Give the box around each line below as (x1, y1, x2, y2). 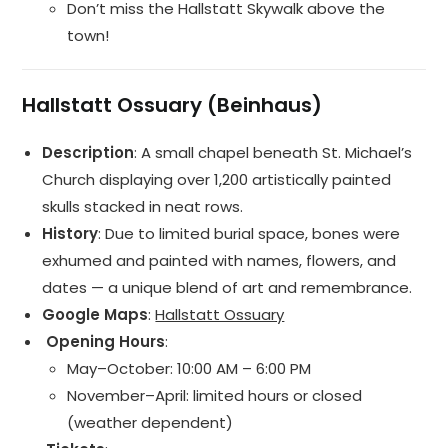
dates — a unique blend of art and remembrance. (42, 277, 413, 299)
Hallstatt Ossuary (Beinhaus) (22, 91, 323, 120)
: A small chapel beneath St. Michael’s (134, 142, 413, 164)
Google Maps (42, 304, 149, 326)
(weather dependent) (67, 412, 234, 434)
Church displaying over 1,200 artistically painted (42, 169, 392, 191)
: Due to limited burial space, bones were (98, 223, 401, 245)
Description (42, 142, 135, 164)
